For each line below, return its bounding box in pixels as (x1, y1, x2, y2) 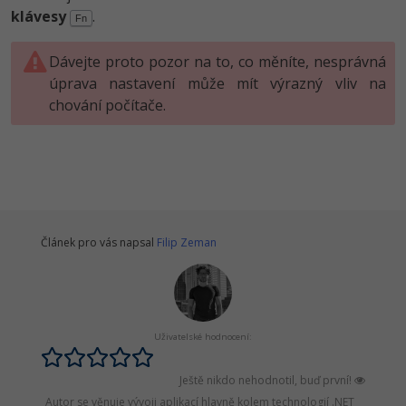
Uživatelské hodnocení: (154, 330, 252, 343)
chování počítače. (49, 94, 166, 115)
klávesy (11, 5, 66, 26)
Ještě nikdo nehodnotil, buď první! (179, 372, 354, 388)
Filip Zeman (157, 234, 217, 250)
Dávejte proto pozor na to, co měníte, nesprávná (49, 51, 386, 72)
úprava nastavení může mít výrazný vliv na (49, 72, 386, 93)
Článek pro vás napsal (41, 234, 157, 250)
